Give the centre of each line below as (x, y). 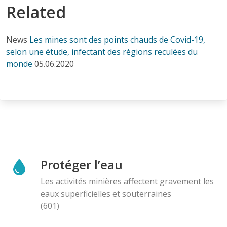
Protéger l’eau (82, 164)
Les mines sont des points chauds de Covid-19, (117, 39)
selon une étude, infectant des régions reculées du (102, 51)
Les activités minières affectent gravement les (127, 181)
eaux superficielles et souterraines (106, 193)
